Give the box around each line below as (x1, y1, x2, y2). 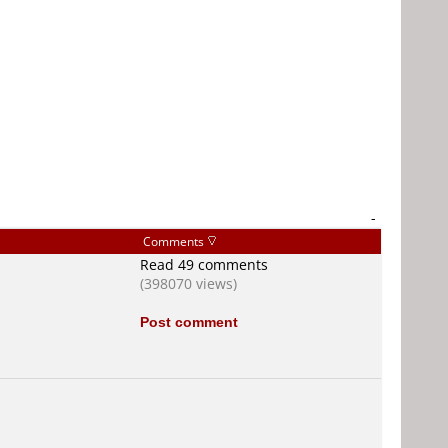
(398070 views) (140, 274, 237, 293)
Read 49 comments (140, 255, 268, 274)
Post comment (140, 312, 238, 331)
